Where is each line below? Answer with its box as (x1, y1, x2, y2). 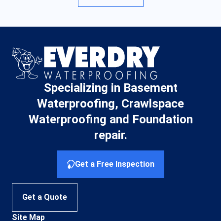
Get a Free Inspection (74, 159, 154, 169)
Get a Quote (22, 192, 67, 202)
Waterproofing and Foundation (28, 112, 193, 127)
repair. (94, 128, 127, 143)
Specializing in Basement (43, 81, 178, 95)
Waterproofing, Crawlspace (37, 97, 184, 111)
